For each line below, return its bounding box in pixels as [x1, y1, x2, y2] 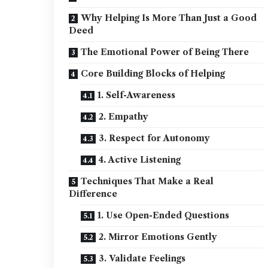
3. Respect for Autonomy [99, 133, 211, 144]
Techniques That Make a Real [81, 176, 214, 187]
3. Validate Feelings [99, 253, 186, 264]
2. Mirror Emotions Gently [99, 232, 218, 243]
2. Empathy [99, 111, 149, 123]
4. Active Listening [99, 154, 181, 166]
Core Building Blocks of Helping [81, 68, 226, 80]
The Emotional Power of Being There [81, 47, 249, 58]
